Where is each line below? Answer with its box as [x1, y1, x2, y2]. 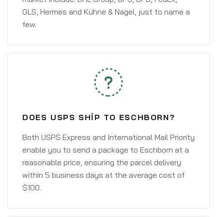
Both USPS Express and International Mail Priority [22, 132, 195, 142]
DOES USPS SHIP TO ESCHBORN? [22, 112, 175, 122]
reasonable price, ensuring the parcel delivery [22, 157, 181, 167]
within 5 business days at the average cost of [22, 170, 185, 180]
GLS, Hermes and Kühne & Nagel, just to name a [22, 7, 190, 16]
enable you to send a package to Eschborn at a [22, 145, 189, 155]
